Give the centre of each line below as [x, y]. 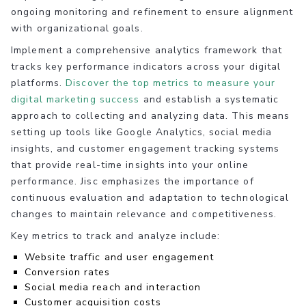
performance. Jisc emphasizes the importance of [133, 182]
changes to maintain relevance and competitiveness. [144, 214]
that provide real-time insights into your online [130, 165]
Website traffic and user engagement [120, 258]
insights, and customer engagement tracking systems [145, 149]
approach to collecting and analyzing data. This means [151, 116]
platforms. [39, 83]
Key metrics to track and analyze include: [116, 236]
